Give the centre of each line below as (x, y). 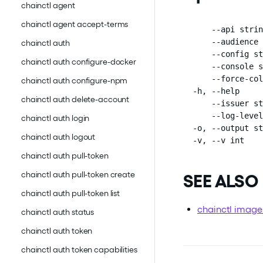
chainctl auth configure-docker (79, 62)
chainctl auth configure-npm (75, 81)
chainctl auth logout (58, 137)
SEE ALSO (221, 181)
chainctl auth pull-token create (78, 175)
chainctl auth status (58, 212)
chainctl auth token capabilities (79, 250)
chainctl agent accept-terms (75, 24)
